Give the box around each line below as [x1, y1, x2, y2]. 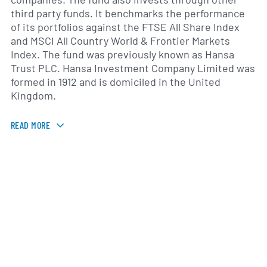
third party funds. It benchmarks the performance [11, 7, 245, 20]
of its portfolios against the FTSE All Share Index [11, 20, 240, 33]
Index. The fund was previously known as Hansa [11, 48, 234, 61]
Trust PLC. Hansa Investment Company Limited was [11, 61, 255, 74]
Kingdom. [11, 89, 56, 102]
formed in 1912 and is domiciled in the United [11, 75, 221, 88]
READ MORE [11, 119, 51, 131]
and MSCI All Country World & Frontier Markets [11, 34, 230, 47]
